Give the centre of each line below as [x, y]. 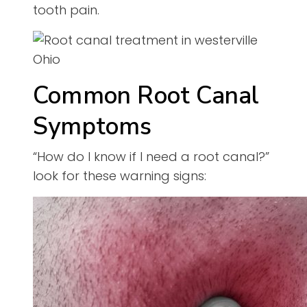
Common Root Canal [146, 96]
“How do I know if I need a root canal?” [151, 157]
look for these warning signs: [120, 176]
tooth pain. [66, 10]
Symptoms [93, 127]
